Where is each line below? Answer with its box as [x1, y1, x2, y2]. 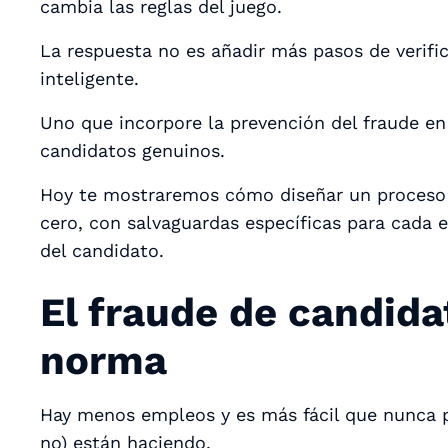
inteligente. [40, 67, 145, 89]
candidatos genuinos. [40, 139, 225, 161]
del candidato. [40, 239, 164, 261]
